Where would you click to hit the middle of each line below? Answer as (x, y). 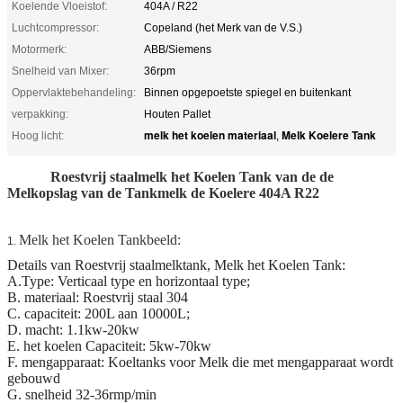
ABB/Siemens (178, 49)
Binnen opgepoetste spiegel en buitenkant (247, 92)
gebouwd (34, 378)
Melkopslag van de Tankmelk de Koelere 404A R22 (163, 193)
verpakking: (40, 114)
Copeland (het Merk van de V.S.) (223, 27)
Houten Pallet (177, 114)
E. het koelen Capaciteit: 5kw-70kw (109, 345)
